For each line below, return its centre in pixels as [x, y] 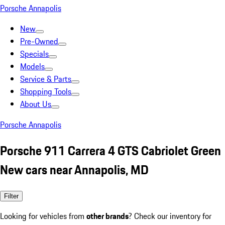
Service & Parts [46, 79]
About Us [36, 104]
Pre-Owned [39, 41]
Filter [11, 196]
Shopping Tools [46, 91]
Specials [34, 54]
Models [32, 66]
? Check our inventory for [170, 216]
